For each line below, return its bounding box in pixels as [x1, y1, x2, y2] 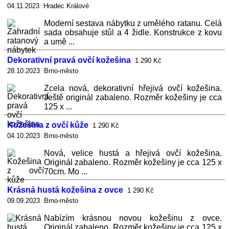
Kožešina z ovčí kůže [7, 121, 88, 129]
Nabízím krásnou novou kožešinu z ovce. [44, 214, 222, 222]
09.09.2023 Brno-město [7, 197, 78, 204]
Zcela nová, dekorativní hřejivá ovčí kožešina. [44, 84, 222, 93]
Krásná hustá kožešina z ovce [7, 186, 123, 194]
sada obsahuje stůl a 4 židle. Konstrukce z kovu [44, 28, 222, 37]
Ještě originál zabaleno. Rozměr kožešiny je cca [44, 93, 222, 102]
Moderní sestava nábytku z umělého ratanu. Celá [44, 19, 222, 28]
